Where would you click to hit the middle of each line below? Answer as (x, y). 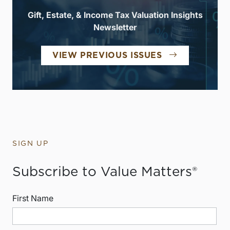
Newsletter (115, 27)
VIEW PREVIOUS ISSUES (107, 55)
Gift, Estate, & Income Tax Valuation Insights (115, 15)
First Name (33, 198)
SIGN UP (31, 143)
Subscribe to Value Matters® (105, 172)
